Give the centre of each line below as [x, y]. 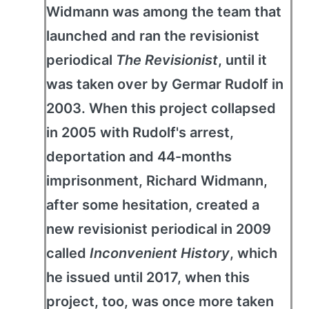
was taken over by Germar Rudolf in [165, 84]
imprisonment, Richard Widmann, [157, 181]
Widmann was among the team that [164, 12]
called [68, 253]
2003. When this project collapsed [161, 108]
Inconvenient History [160, 253]
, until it [242, 60]
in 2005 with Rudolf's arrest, [140, 132]
